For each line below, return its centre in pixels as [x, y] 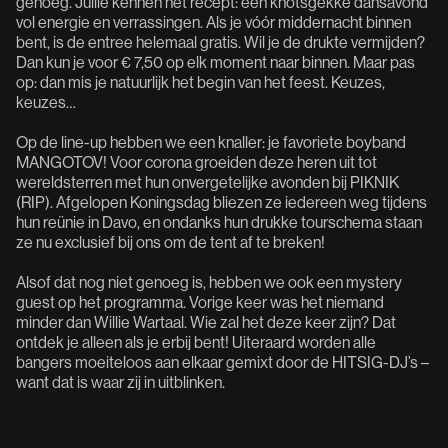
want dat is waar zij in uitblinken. [120, 382]
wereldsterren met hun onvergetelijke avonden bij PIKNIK [207, 182]
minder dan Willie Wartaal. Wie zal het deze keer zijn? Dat [206, 322]
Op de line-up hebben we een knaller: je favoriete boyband [211, 142]
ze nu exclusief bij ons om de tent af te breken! [170, 242]
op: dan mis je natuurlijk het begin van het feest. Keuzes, [200, 82]
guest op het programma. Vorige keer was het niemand [200, 302]
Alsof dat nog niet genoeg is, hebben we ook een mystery [209, 282]
